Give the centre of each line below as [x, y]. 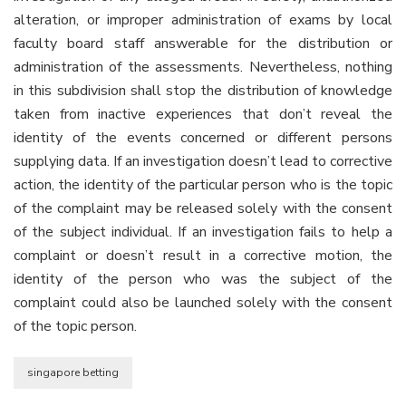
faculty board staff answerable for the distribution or [203, 43]
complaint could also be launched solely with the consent [203, 302]
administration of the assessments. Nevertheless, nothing [203, 67]
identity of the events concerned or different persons [203, 137]
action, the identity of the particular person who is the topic [203, 184]
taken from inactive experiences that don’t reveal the [203, 114]
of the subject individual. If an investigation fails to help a [203, 232]
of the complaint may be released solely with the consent [203, 208]
